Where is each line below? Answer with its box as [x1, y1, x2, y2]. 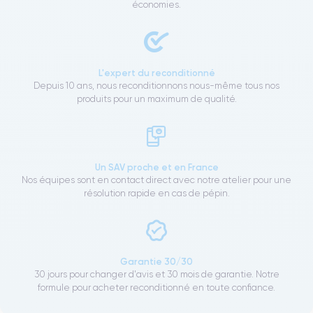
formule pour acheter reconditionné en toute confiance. [38, 282, 275, 293]
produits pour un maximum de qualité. [76, 94, 237, 105]
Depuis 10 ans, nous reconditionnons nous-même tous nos [34, 80, 279, 92]
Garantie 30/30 [120, 256, 193, 268]
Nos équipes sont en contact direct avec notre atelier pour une [22, 175, 291, 186]
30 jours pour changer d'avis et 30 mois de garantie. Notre [34, 269, 279, 280]
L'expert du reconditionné [98, 67, 215, 79]
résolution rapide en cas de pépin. [83, 188, 230, 199]
